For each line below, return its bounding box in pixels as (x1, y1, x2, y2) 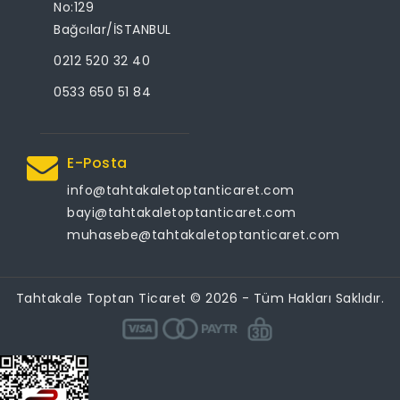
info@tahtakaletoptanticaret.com (67, 180, 295, 199)
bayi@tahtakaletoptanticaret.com (67, 203, 296, 221)
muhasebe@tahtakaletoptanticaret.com (67, 225, 340, 244)
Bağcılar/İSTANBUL (54, 20, 171, 38)
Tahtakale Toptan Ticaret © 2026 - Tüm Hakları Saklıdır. (15, 288, 385, 307)
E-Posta (67, 152, 128, 173)
